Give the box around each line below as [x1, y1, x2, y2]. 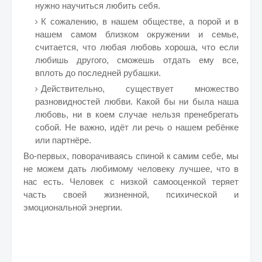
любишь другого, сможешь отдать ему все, [35, 55, 239, 65]
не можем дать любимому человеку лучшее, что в [23, 164, 239, 174]
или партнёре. [35, 135, 91, 145]
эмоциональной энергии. [23, 202, 122, 212]
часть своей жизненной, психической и [23, 189, 239, 199]
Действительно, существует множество [41, 84, 239, 94]
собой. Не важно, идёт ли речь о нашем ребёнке [35, 122, 239, 132]
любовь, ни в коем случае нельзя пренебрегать [35, 109, 239, 119]
